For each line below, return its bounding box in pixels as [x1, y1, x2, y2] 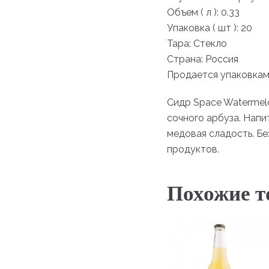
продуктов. [166, 143, 219, 155]
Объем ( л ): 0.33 [166, 6, 240, 18]
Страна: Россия [166, 53, 238, 65]
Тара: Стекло [166, 37, 227, 49]
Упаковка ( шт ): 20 [166, 22, 252, 34]
